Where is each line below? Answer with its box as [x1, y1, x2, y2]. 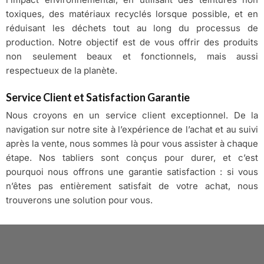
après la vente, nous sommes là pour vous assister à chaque [6, 137, 258, 149]
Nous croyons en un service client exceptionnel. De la [6, 109, 258, 121]
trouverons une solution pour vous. [6, 194, 153, 206]
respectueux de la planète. [6, 65, 117, 77]
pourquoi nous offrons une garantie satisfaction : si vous [6, 166, 258, 177]
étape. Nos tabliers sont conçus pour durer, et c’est [6, 151, 258, 163]
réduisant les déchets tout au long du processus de [6, 22, 258, 34]
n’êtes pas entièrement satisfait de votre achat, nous [6, 180, 258, 192]
